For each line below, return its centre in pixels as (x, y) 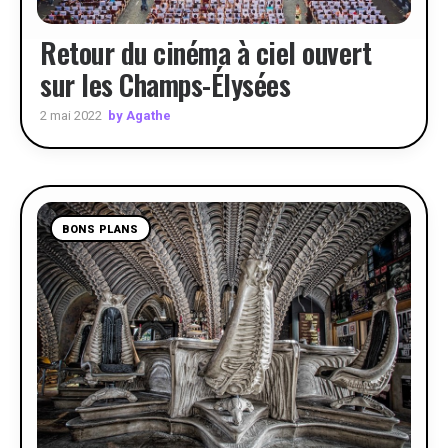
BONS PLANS (100, 229)
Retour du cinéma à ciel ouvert (205, 52)
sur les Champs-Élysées (165, 84)
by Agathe (139, 115)
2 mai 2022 (71, 115)
